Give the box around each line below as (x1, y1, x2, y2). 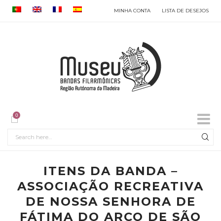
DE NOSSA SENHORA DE (25, 194, 196, 209)
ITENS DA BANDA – (43, 164, 178, 178)
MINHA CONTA (114, 7, 150, 14)
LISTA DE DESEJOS (162, 7, 209, 14)
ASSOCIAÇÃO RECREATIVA (17, 179, 204, 193)
